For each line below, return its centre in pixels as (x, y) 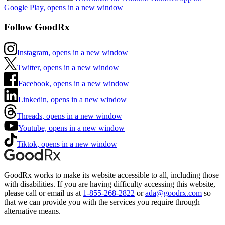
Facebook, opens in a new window (74, 83)
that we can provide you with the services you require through (102, 202)
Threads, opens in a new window (69, 116)
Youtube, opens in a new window (71, 128)
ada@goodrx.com (174, 193)
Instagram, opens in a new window (73, 52)
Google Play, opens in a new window (64, 8)
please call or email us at (42, 193)
